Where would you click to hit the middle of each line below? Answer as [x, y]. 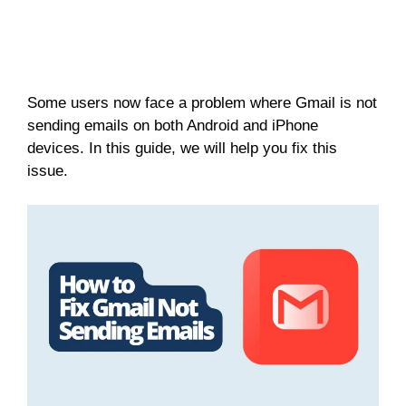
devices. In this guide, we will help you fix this [182, 148]
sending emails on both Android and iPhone [173, 125]
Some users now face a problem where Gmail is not [202, 102]
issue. [48, 170]
